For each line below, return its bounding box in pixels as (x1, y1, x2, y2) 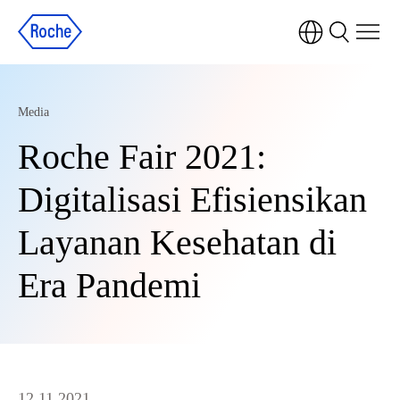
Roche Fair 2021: (18, 137, 266, 177)
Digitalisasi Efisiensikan (18, 179, 367, 220)
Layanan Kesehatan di (18, 222, 337, 262)
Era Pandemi (18, 265, 201, 305)
